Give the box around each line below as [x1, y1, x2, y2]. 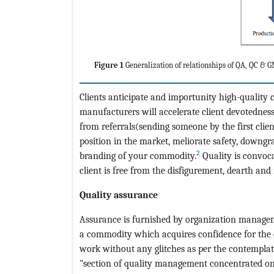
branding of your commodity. [80, 149, 196, 161]
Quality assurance [80, 188, 158, 201]
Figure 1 [94, 60, 125, 70]
